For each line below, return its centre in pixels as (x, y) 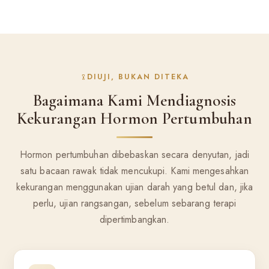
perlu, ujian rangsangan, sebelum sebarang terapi (134, 203)
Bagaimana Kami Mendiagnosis (134, 101)
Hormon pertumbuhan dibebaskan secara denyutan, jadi (134, 155)
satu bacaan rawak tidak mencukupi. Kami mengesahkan (134, 171)
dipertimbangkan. (134, 219)
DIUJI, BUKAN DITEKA (138, 77)
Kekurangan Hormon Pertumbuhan (134, 119)
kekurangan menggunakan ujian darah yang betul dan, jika (134, 187)
